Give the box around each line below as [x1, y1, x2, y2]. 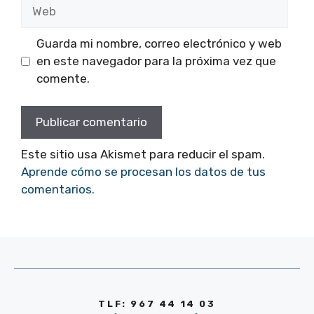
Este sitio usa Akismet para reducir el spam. [21, 146, 265, 161]
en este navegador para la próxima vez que [36, 54, 276, 68]
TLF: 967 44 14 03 [98, 299, 216, 309]
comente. [36, 71, 90, 86]
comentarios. [21, 182, 95, 196]
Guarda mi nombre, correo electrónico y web [36, 36, 282, 50]
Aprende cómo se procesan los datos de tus [21, 164, 266, 179]
